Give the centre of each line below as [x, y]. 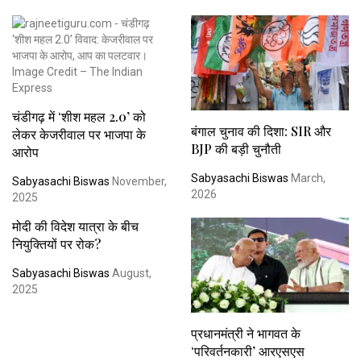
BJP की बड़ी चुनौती [236, 148]
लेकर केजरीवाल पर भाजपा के [79, 134]
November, [138, 181]
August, [131, 273]
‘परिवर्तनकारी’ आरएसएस [247, 351]
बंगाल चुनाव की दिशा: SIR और [261, 131]
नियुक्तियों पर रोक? [56, 243]
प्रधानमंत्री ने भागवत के [245, 333]
